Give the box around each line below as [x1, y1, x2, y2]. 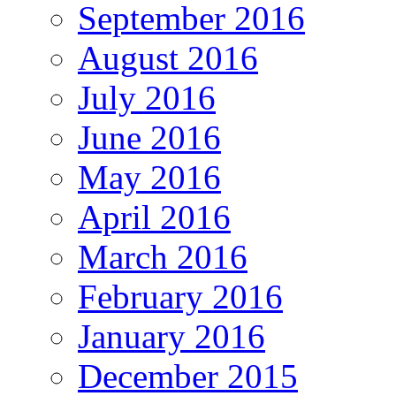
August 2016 [78, 39, 258, 78]
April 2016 [78, 198, 231, 237]
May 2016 [78, 158, 221, 197]
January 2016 [78, 317, 265, 356]
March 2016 [78, 238, 247, 277]
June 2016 [78, 118, 221, 157]
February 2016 [78, 278, 283, 316]
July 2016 [78, 79, 216, 118]
